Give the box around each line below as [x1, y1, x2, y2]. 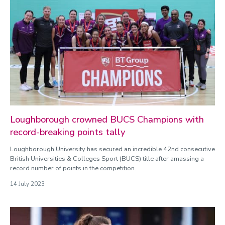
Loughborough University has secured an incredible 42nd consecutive [10, 145, 215, 154]
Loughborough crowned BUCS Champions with [10, 114, 204, 126]
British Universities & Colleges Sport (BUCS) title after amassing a [10, 154, 204, 163]
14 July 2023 [10, 180, 45, 188]
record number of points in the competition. [10, 164, 136, 173]
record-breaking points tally [10, 126, 125, 138]
